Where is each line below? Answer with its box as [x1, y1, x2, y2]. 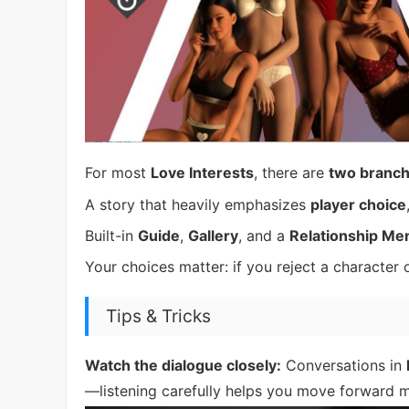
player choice [310, 194, 406, 214]
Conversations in [281, 356, 406, 375]
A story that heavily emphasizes [85, 194, 310, 214]
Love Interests [151, 163, 254, 183]
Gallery [188, 225, 238, 245]
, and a [238, 225, 289, 245]
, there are [254, 163, 329, 183]
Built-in [85, 225, 138, 245]
